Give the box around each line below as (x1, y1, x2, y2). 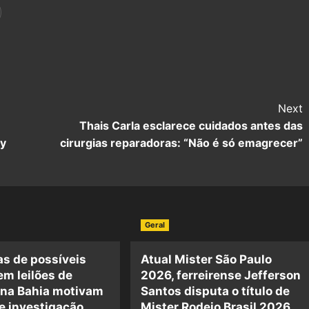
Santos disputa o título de (141, 284, 290, 299)
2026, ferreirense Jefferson (141, 268, 301, 283)
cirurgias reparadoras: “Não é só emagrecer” (59, 136, 303, 150)
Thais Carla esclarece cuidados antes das (79, 119, 303, 133)
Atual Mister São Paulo (141, 252, 272, 267)
